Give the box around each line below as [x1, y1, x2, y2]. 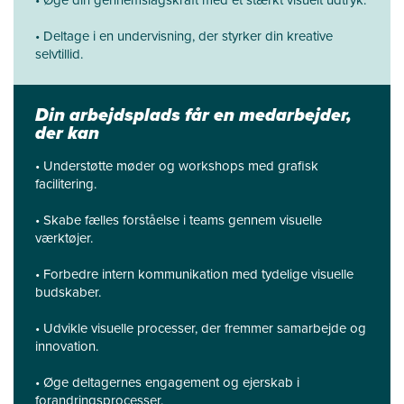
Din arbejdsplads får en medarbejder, [35, 102, 352, 128]
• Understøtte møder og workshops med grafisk [35, 156, 318, 176]
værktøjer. [35, 228, 93, 248]
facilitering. [35, 174, 96, 194]
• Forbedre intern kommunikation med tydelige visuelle [35, 264, 353, 284]
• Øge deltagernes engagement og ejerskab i [35, 372, 299, 392]
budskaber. [35, 282, 101, 302]
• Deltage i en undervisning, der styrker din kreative [35, 26, 333, 46]
